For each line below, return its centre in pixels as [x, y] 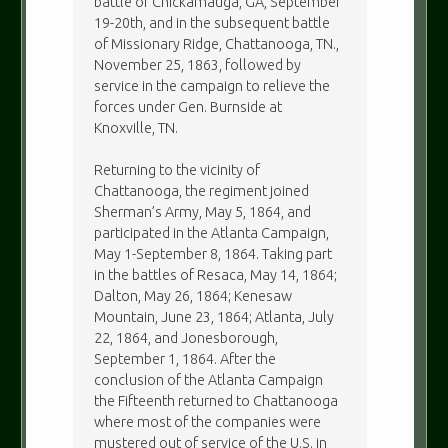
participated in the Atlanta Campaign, [212, 233]
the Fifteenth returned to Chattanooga [216, 401]
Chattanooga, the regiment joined [202, 191]
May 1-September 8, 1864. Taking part [213, 254]
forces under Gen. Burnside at [188, 106]
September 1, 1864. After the [185, 359]
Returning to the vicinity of [177, 170]
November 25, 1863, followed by [198, 64]
